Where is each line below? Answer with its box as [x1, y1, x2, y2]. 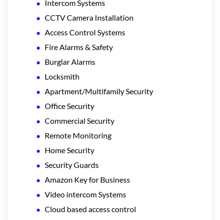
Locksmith [45, 71, 80, 81]
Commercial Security [45, 115, 114, 125]
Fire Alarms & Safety [45, 42, 113, 52]
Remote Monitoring [45, 130, 111, 140]
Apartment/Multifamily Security [45, 86, 153, 96]
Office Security [45, 101, 94, 110]
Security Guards [45, 160, 99, 169]
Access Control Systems [45, 27, 125, 37]
